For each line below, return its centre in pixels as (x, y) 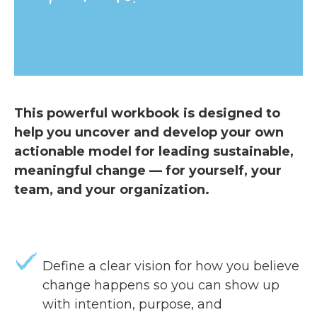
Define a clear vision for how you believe (171, 266)
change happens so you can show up (161, 286)
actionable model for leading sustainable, (154, 152)
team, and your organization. (112, 190)
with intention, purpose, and (132, 305)
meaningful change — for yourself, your (148, 171)
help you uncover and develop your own (149, 133)
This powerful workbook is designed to (147, 114)
